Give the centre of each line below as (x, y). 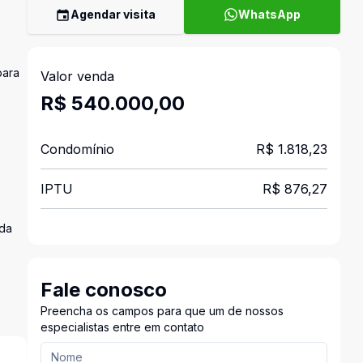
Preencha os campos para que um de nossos (162, 311)
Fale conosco (103, 290)
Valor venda (77, 76)
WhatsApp (269, 14)
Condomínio (77, 149)
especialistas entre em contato (122, 327)
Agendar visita (113, 14)
